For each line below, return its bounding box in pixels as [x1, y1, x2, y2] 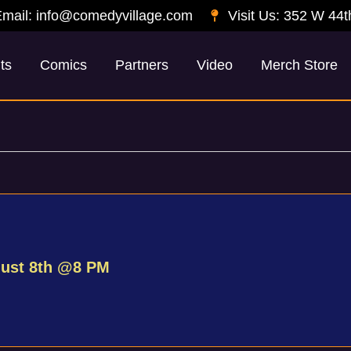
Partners [115, 57, 169, 74]
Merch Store [261, 57, 338, 74]
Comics [40, 57, 88, 74]
